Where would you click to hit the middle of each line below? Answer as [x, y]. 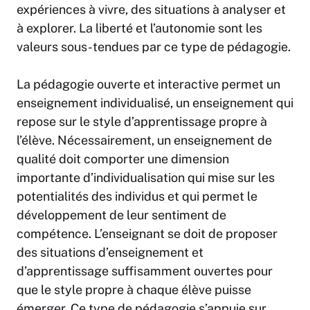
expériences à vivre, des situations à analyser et [151, 10]
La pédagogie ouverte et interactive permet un [148, 84]
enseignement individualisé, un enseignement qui [155, 103]
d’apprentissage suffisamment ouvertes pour [145, 271]
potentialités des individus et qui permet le [137, 197]
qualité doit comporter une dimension [123, 159]
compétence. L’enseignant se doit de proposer [147, 234]
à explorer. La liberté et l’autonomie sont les [139, 28]
